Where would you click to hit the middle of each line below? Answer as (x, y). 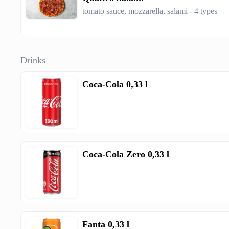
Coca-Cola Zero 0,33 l (126, 154)
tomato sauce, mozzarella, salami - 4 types (150, 11)
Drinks (33, 60)
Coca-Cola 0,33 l (115, 84)
